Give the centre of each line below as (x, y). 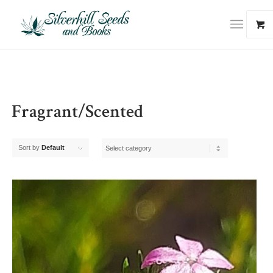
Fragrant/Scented (77, 113)
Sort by (30, 147)
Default (53, 147)
